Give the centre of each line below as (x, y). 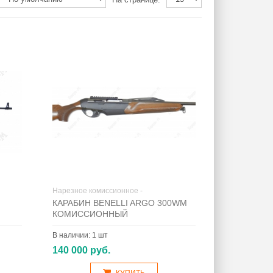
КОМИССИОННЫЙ (90, 214)
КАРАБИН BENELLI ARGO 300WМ (119, 203)
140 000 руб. (81, 250)
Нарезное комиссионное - (97, 191)
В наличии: (72, 235)
